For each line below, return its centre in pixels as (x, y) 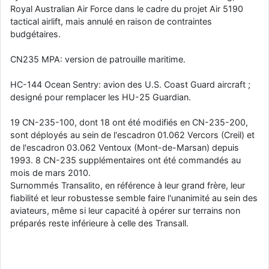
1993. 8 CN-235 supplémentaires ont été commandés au (125, 160)
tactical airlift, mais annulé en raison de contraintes (111, 22)
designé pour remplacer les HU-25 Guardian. (101, 97)
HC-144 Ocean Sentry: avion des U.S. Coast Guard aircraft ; (130, 85)
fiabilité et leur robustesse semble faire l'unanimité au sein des (134, 198)
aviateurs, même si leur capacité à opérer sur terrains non (125, 211)
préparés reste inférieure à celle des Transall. (99, 223)
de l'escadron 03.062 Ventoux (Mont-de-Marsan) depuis (125, 148)
